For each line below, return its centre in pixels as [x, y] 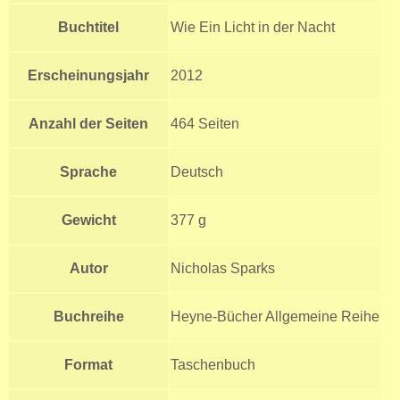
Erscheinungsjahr [88, 75]
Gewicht [88, 220]
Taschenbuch [213, 364]
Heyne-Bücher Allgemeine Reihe [275, 316]
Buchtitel [88, 27]
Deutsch [197, 171]
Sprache [88, 171]
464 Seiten [205, 123]
